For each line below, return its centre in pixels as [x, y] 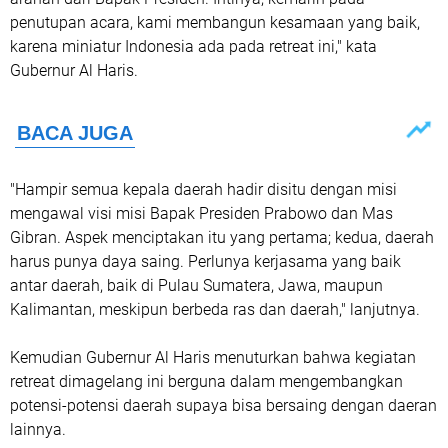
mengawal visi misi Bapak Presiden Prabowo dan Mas [201, 213]
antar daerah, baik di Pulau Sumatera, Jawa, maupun [196, 285]
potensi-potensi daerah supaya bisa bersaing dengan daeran [223, 405]
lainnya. [38, 429]
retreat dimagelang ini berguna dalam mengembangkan [206, 381]
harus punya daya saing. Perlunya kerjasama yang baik [205, 261]
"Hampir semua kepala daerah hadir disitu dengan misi [203, 189]
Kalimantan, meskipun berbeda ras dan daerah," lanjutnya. [215, 309]
